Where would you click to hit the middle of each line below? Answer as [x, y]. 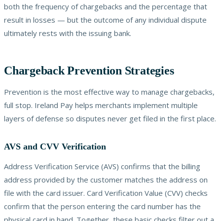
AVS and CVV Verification [55, 146]
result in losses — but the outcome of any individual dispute [105, 19]
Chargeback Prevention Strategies [89, 70]
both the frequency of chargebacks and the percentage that [106, 6]
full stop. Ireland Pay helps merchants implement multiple [101, 105]
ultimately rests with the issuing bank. [68, 33]
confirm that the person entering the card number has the [102, 206]
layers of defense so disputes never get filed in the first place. [110, 118]
